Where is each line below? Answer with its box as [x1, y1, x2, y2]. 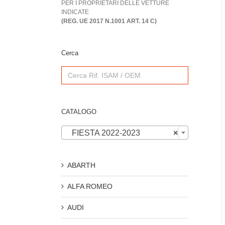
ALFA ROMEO [67, 182, 113, 190]
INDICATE [61, 9, 89, 16]
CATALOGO [61, 108, 96, 116]
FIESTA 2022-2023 [66, 128, 140, 137]
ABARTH [67, 161, 95, 169]
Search [61, 65, 83, 74]
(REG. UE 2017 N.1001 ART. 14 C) [61, 18, 157, 25]
